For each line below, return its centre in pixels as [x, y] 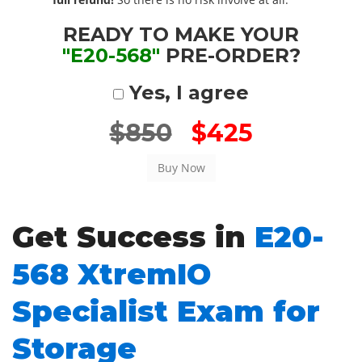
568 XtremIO [112, 274]
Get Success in [133, 237]
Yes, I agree [186, 93]
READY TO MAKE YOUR [181, 34]
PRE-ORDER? [230, 55]
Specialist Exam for [166, 311]
